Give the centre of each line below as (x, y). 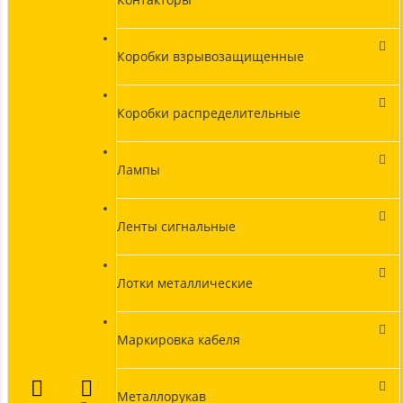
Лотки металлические (184, 283)
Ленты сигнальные (176, 226)
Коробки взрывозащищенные (210, 56)
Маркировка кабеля (178, 340)
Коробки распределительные (208, 113)
